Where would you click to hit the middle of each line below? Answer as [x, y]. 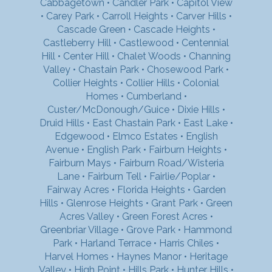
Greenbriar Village [79, 229]
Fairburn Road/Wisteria [171, 163]
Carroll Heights [135, 16]
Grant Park [175, 203]
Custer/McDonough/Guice [108, 109]
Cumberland [154, 96]
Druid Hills [62, 123]
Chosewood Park [185, 69]
